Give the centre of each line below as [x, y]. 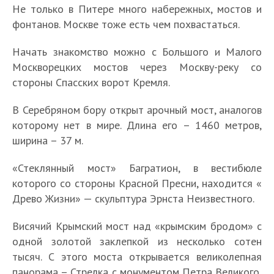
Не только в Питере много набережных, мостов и [137, 9]
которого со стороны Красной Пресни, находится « [137, 183]
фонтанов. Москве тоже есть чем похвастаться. [126, 24]
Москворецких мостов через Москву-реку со [137, 67]
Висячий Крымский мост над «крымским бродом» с [137, 226]
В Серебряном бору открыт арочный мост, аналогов [137, 110]
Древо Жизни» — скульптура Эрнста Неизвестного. [133, 199]
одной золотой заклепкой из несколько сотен [137, 242]
